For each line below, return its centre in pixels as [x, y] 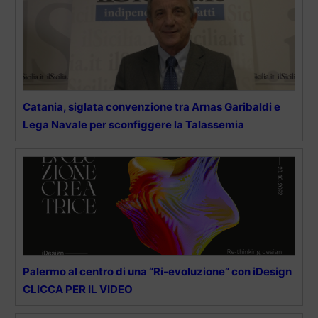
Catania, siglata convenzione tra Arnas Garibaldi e [152, 106]
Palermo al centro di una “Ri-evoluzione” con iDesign [157, 271]
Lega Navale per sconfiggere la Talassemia [133, 124]
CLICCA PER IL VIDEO [78, 289]
